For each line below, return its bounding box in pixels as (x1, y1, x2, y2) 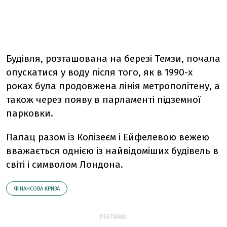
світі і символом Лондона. (6, 159, 123, 170)
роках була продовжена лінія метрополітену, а (6, 80, 220, 92)
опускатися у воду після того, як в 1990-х (6, 66, 193, 78)
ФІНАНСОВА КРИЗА (14, 185, 60, 192)
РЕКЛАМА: (100, 213, 127, 220)
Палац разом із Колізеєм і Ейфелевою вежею (6, 131, 209, 143)
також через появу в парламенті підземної (6, 94, 201, 105)
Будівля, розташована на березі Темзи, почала (6, 53, 220, 64)
